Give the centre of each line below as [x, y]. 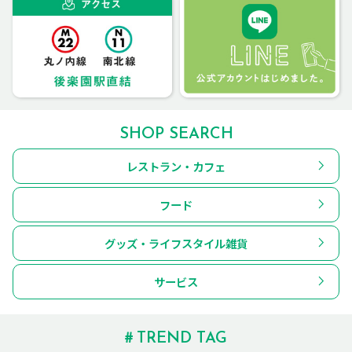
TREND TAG [182, 338]
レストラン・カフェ [176, 166]
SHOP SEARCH [176, 134]
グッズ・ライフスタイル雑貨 [176, 243]
